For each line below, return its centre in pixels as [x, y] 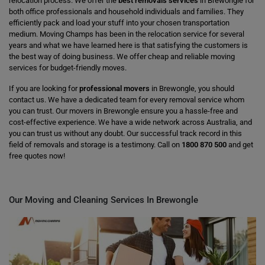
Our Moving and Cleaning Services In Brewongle [104, 200]
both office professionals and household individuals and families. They [126, 12]
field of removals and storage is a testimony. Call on [95, 145]
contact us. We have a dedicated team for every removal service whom [127, 100]
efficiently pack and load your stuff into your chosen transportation [119, 23]
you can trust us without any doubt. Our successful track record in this [125, 133]
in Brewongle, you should [192, 88]
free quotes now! [37, 156]
